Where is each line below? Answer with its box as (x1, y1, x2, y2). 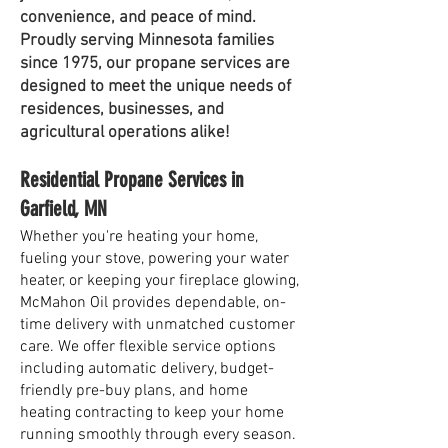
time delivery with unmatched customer (20, 315, 295, 335)
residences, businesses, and (20, 100, 224, 120)
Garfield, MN (20, 196, 107, 221)
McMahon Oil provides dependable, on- (20, 293, 286, 313)
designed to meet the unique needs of (20, 77, 291, 97)
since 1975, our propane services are (20, 54, 290, 74)
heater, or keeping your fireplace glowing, (20, 271, 299, 291)
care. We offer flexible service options (20, 337, 276, 357)
